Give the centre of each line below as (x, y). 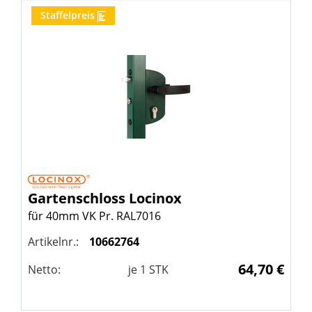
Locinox (155, 198)
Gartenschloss (78, 198)
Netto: (44, 270)
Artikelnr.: (53, 242)
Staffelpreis (68, 15)
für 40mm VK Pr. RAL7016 (94, 216)
